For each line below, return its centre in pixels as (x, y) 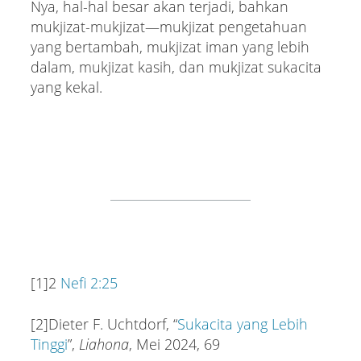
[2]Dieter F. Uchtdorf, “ (104, 324)
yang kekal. (66, 87)
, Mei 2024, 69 (174, 344)
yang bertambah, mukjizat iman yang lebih (170, 46)
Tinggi (49, 344)
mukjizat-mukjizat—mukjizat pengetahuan (168, 26)
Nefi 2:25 (89, 282)
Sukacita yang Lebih (242, 324)
